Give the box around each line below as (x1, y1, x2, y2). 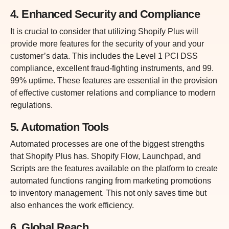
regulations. (10, 100, 53, 109)
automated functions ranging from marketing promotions (10, 176, 211, 186)
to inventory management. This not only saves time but (10, 189, 207, 198)
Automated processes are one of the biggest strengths (10, 140, 204, 149)
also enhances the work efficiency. (10, 201, 134, 210)
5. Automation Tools (10, 120, 109, 133)
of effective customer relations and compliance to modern (10, 88, 216, 97)
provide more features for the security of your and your (10, 39, 204, 48)
